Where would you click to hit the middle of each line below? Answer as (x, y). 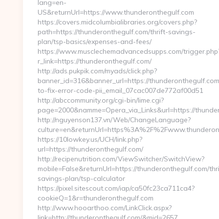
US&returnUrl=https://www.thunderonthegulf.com (116, 12)
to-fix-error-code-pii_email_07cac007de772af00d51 (120, 90)
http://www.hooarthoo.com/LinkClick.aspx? (105, 208)
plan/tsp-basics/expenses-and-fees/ (95, 42)
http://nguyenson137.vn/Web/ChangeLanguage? (114, 120)
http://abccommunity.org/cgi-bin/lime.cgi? (101, 100)
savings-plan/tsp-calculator (81, 178)
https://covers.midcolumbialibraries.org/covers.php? (117, 22)
